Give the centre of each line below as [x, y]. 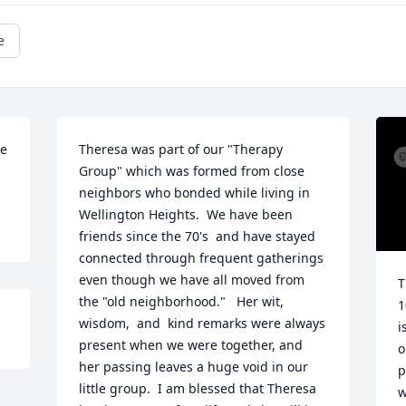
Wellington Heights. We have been [186, 214]
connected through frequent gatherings [202, 258]
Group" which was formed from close [192, 171]
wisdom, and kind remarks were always [203, 323]
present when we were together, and [191, 345]
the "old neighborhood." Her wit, [182, 301]
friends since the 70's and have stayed [198, 236]
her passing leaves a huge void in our [194, 367]
